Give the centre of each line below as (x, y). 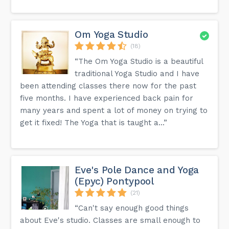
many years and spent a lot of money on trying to (114, 110)
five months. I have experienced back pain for (107, 98)
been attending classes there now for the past (108, 86)
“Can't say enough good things (132, 208)
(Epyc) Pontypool (114, 181)
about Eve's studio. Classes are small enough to (110, 220)
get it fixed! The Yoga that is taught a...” (94, 122)
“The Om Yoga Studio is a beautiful (139, 61)
